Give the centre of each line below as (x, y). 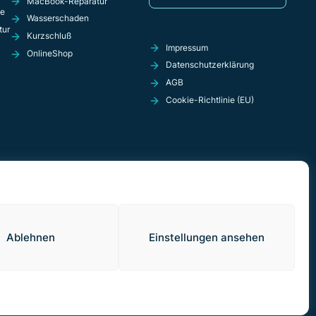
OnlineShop (49, 53)
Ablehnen (30, 237)
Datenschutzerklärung (209, 65)
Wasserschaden (57, 18)
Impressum (187, 47)
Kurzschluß (49, 36)
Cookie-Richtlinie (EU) (209, 99)
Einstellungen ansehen (207, 237)
